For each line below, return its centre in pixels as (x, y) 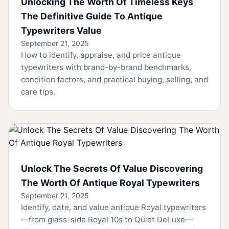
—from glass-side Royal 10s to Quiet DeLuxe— (107, 219)
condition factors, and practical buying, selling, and (114, 79)
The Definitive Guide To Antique (92, 16)
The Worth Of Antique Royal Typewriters (110, 182)
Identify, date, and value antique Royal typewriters (113, 207)
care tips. (38, 91)
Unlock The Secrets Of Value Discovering (112, 168)
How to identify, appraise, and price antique (101, 55)
